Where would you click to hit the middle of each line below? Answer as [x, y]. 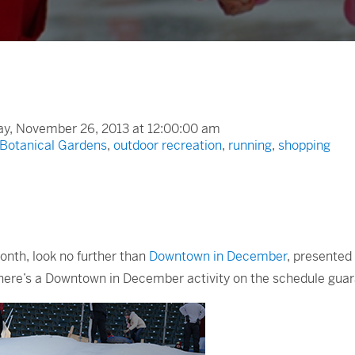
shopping [304, 145]
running [250, 145]
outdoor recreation [168, 145]
